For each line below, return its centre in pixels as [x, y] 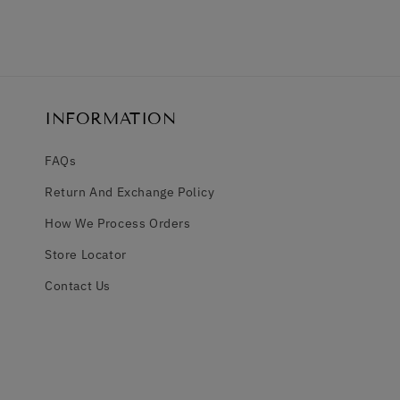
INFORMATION [111, 119]
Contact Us [78, 286]
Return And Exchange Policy [130, 192]
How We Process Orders [118, 224]
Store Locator [86, 255]
